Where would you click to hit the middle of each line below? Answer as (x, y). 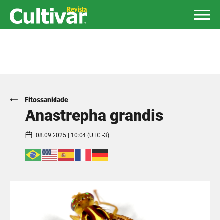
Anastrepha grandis (94, 115)
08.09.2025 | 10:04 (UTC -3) (72, 135)
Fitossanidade (46, 100)
